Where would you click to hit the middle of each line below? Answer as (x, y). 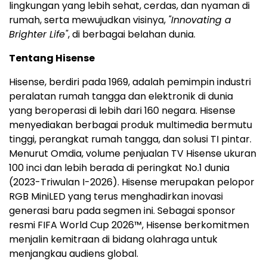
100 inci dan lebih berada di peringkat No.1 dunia (119, 167)
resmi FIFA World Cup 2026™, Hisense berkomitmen (129, 225)
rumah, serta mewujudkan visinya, (89, 20)
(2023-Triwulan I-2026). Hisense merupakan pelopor (132, 182)
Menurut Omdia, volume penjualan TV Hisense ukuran (133, 153)
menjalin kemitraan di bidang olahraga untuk (113, 239)
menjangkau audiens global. (74, 253)
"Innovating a (200, 20)
